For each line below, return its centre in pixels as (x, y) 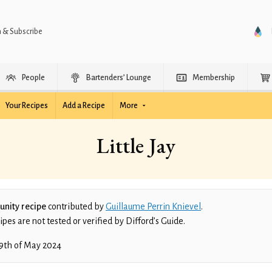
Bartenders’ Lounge (119, 78)
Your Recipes (27, 106)
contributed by (76, 206)
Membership (214, 78)
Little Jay (136, 145)
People (33, 78)
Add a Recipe (84, 106)
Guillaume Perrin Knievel (153, 206)
